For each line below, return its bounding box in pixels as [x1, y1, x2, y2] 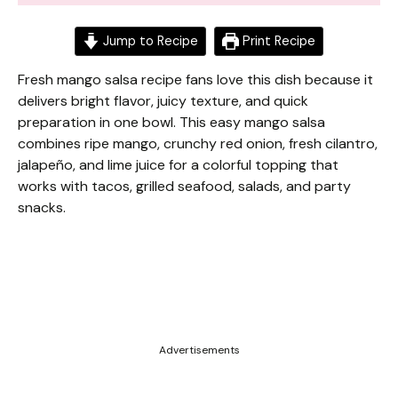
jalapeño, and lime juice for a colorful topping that [18, 155, 338, 174]
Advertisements [158, 342, 240, 357]
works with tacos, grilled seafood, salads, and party [18, 177, 351, 195]
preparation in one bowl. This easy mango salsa [18, 113, 325, 131]
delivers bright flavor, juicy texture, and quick [18, 92, 308, 110]
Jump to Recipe [99, 33, 198, 49]
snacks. [18, 198, 66, 217]
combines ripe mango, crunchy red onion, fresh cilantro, [18, 134, 378, 153]
